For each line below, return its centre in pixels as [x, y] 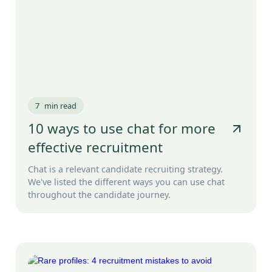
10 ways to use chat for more [122, 129]
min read [60, 106]
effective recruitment [95, 148]
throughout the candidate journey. [99, 195]
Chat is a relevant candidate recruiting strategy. [125, 169]
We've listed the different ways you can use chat [126, 182]
